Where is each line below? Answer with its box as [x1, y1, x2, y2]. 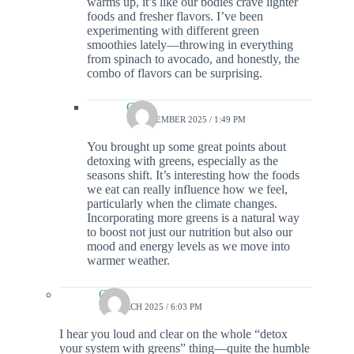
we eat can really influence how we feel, [87, 183, 288, 197]
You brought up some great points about [87, 140, 286, 154]
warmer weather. [87, 254, 170, 268]
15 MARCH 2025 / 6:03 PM [99, 302, 202, 312]
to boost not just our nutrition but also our [87, 225, 292, 239]
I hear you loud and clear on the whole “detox [59, 327, 288, 341]
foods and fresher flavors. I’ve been [87, 9, 263, 24]
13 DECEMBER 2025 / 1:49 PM [126, 115, 246, 125]
